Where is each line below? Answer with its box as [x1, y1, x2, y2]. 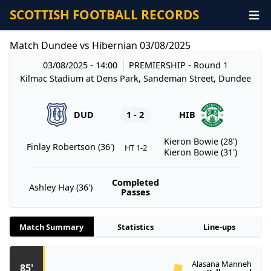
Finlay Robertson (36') [27, 140, 114, 152]
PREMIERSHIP [129, 59, 189, 71]
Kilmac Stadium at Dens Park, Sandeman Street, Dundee [20, 72, 251, 84]
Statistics [117, 221, 154, 232]
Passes [121, 186, 150, 198]
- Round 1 [188, 59, 229, 71]
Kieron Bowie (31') [164, 146, 237, 158]
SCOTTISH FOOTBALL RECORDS [10, 6, 199, 24]
